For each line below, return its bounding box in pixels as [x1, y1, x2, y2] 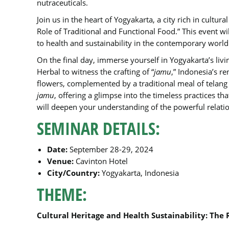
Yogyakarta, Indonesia [100, 168, 179, 178]
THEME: [37, 182, 87, 206]
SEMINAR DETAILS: [37, 117, 160, 140]
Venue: [47, 156, 74, 166]
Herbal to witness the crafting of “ [37, 66, 154, 77]
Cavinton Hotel [74, 156, 128, 166]
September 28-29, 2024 [67, 144, 153, 154]
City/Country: [47, 168, 100, 178]
